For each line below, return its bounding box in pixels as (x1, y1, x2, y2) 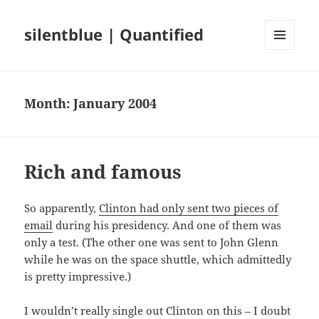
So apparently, (24, 201, 100, 216)
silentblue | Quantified (24, 23, 204, 46)
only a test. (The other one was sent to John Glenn (24, 235, 279, 250)
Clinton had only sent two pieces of (99, 201, 279, 216)
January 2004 (73, 95, 157, 113)
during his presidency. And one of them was (53, 218, 282, 233)
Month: (24, 95, 74, 113)
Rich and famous (24, 159, 182, 185)
